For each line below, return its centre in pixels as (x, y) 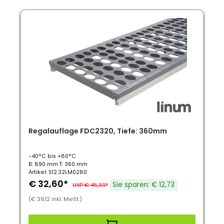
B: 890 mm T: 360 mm (58, 164)
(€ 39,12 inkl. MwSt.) (55, 199)
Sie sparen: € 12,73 (143, 185)
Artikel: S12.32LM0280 (58, 172)
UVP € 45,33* (90, 185)
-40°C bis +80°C (52, 156)
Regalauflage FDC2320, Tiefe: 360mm (98, 131)
